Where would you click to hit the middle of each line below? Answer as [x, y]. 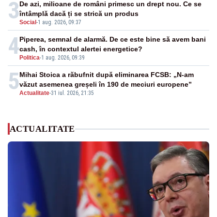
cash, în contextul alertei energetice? [81, 49]
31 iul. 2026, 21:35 [72, 93]
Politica [30, 58]
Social [28, 23]
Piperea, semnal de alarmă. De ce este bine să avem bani [113, 39]
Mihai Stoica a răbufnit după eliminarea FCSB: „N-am [107, 75]
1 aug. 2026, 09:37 [60, 23]
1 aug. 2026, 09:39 [63, 58]
